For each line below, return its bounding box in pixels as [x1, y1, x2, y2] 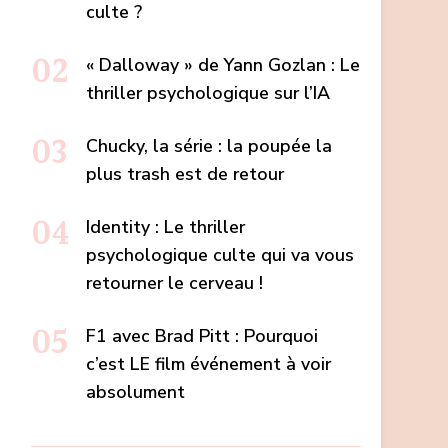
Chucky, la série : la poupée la [86, 134, 332, 159]
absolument [86, 380, 185, 405]
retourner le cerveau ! [86, 271, 263, 296]
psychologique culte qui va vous [86, 243, 354, 268]
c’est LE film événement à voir [86, 352, 331, 377]
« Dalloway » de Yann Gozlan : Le [86, 53, 360, 78]
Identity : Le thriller [86, 215, 245, 240]
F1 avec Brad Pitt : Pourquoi [86, 324, 318, 349]
